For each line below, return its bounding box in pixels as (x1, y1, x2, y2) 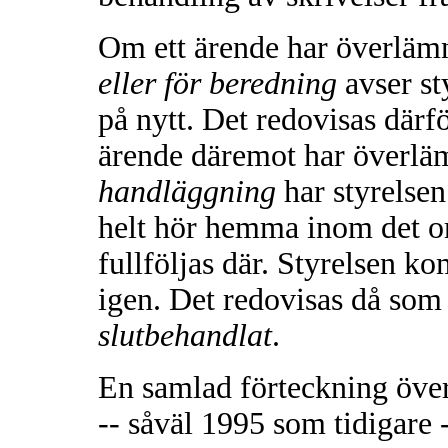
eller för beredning (98, 65, 337, 101)
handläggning (98, 173, 276, 209)
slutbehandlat (98, 317, 272, 353)
